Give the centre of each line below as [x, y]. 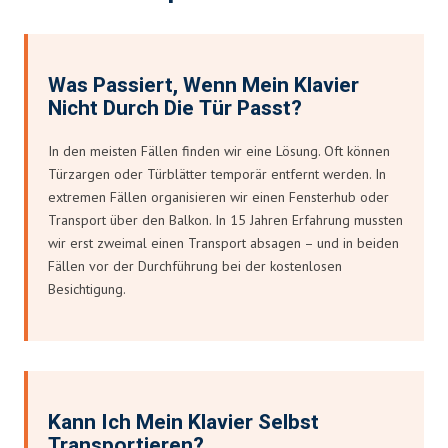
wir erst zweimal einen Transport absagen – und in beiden [223, 242]
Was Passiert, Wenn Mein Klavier [203, 85]
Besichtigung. [87, 288]
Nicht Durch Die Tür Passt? [175, 108]
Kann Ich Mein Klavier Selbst [183, 422]
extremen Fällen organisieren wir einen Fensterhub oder [218, 196]
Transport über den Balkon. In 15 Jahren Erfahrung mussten [225, 219]
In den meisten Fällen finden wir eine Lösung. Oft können [219, 150]
